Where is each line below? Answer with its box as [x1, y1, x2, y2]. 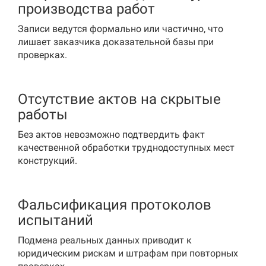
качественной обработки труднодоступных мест [18, 142, 235, 153]
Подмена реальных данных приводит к [18, 235, 192, 246]
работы [18, 106, 68, 123]
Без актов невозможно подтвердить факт [18, 129, 205, 140]
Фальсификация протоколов [18, 197, 211, 213]
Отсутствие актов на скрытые [18, 91, 221, 107]
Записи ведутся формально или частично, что [18, 23, 223, 34]
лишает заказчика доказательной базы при [18, 36, 214, 47]
